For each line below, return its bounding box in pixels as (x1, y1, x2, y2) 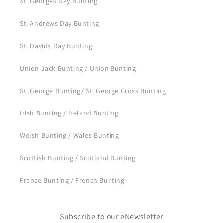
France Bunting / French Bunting (20, 176, 125, 185)
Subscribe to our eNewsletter (60, 211, 163, 222)
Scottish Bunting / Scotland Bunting (20, 153, 136, 162)
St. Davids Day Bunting (20, 41, 93, 50)
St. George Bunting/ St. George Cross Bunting (20, 86, 166, 95)
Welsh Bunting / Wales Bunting (20, 131, 119, 140)
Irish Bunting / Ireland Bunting (20, 109, 119, 117)
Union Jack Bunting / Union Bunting (20, 64, 136, 73)
